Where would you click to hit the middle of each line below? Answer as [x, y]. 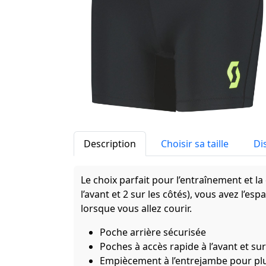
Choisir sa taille [195, 144]
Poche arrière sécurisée [153, 232]
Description [110, 144]
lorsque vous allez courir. [136, 209]
